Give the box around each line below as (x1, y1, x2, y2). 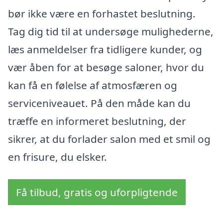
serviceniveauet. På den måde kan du (8, 96, 191, 110)
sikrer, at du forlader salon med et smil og (8, 131, 211, 146)
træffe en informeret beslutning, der (8, 113, 186, 128)
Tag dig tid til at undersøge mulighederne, (8, 24, 214, 38)
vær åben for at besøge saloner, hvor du (8, 60, 204, 74)
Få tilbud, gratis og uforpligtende (16, 185, 178, 200)
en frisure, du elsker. (8, 149, 107, 164)
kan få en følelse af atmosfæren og (8, 78, 177, 92)
